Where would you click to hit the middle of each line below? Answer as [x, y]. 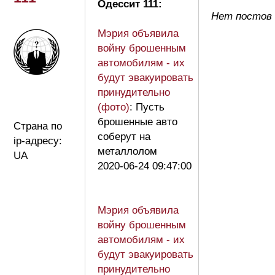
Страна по [38, 126]
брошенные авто [137, 122]
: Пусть [147, 107]
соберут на [124, 136]
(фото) [114, 107]
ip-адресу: [38, 141]
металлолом [127, 151]
